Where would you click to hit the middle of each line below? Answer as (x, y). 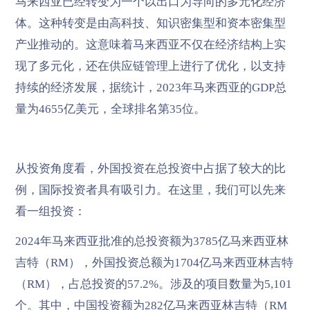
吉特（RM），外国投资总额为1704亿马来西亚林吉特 (154, 262)
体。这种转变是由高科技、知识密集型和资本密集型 (150, 23)
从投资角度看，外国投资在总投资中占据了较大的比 (150, 168)
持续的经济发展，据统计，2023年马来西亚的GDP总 (151, 87)
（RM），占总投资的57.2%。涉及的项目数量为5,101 (153, 284)
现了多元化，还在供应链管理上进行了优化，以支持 (150, 66)
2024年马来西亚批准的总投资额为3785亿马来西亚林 (152, 241)
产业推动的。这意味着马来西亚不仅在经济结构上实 (150, 44)
